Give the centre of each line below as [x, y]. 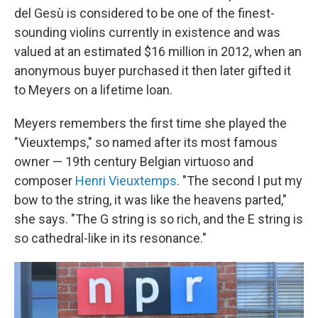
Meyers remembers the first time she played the [150, 123]
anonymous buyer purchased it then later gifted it [153, 71]
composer [45, 181]
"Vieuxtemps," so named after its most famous [146, 142]
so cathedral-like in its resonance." [110, 238]
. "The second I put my [240, 181]
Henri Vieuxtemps [126, 181]
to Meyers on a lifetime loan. [93, 90]
